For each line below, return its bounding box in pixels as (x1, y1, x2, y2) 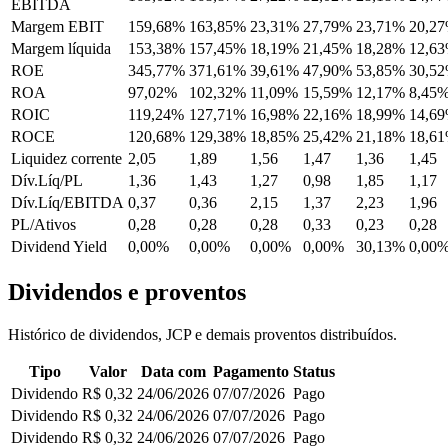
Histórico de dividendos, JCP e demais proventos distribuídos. (8, 326, 397, 344)
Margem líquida (11, 40, 111, 58)
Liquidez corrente (11, 150, 122, 168)
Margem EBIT (11, 18, 104, 36)
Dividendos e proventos (8, 279, 246, 306)
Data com (140, 363, 206, 381)
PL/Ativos (11, 216, 76, 234)
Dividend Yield (11, 238, 107, 256)
